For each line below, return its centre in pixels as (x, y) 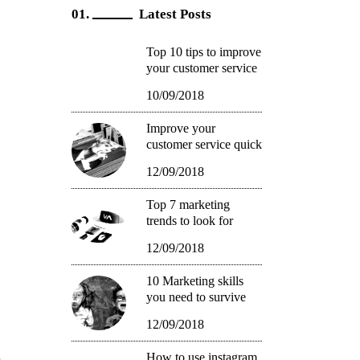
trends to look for (189, 221)
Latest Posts (175, 14)
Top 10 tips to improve (203, 52)
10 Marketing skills (194, 281)
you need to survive (196, 297)
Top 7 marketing (188, 205)
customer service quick (204, 145)
